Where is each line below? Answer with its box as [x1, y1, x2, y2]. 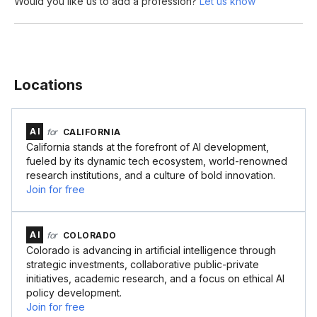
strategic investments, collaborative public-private [26, 258, 259, 270]
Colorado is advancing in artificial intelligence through [26, 244, 276, 256]
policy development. [26, 287, 122, 299]
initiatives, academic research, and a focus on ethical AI [26, 272, 284, 284]
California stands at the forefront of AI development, [26, 141, 269, 153]
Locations [14, 76, 83, 93]
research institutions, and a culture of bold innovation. [26, 169, 275, 181]
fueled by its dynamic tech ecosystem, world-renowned [26, 155, 287, 167]
